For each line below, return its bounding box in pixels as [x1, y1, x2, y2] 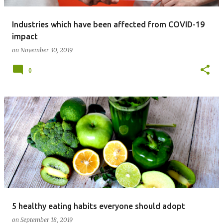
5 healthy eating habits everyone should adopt [12, 202, 185, 211]
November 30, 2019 [20, 46, 73, 54]
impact [12, 32, 38, 41]
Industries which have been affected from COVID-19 [12, 20, 205, 29]
